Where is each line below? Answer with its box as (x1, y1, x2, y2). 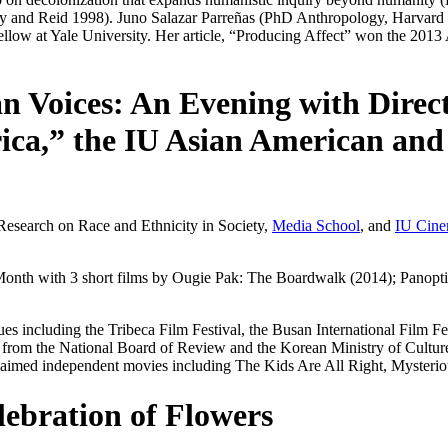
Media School (272, 217, 360, 235)
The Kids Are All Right (235, 357, 383, 375)
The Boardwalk (247, 269, 346, 287)
